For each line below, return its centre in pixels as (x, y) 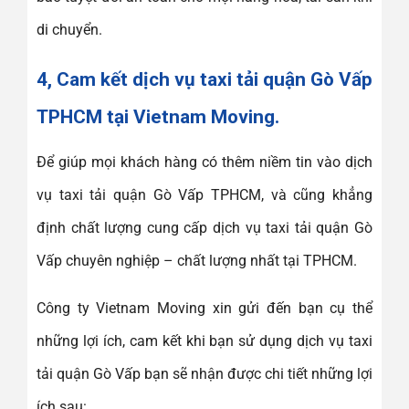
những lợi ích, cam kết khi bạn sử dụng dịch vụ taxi (204, 341)
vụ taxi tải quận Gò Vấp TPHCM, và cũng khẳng (204, 194)
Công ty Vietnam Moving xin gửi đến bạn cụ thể (204, 308)
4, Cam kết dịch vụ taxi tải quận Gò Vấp (204, 80)
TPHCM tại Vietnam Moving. (158, 117)
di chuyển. (69, 30)
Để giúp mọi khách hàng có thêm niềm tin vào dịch (204, 162)
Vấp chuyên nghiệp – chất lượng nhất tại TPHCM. (197, 260)
